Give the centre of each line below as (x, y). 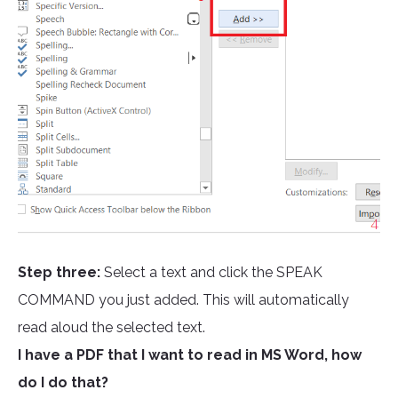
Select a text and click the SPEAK (211, 273)
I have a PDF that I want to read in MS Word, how (190, 355)
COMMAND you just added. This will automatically (183, 300)
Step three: (59, 273)
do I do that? (63, 383)
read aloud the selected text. (111, 328)
